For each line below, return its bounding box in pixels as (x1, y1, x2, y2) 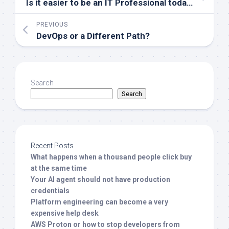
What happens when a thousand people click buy (31, 153, 192, 162)
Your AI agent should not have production (31, 175, 170, 184)
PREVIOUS (36, 21, 67, 29)
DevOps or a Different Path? (36, 31, 150, 41)
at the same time (31, 164, 87, 173)
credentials (31, 187, 70, 195)
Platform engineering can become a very (31, 198, 168, 207)
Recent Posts (31, 142, 74, 150)
